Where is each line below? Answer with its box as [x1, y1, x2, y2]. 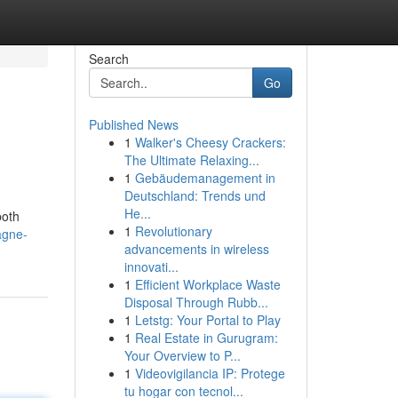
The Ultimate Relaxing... [123, 151, 259, 169]
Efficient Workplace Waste [134, 275, 281, 293]
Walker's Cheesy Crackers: [134, 133, 286, 151]
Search [88, 50, 129, 68]
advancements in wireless [123, 240, 269, 258]
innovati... [123, 258, 179, 275]
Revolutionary [134, 222, 212, 240]
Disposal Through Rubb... [123, 293, 268, 311]
